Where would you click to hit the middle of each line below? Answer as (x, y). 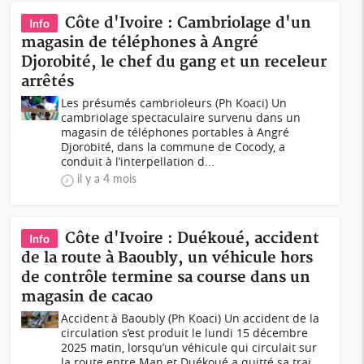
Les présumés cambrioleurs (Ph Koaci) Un (174, 103)
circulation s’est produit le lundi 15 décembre (185, 333)
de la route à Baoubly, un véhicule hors (167, 258)
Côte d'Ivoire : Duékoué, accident (193, 238)
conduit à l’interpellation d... (138, 161)
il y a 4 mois (107, 178)
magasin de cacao (87, 297)
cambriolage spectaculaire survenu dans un (181, 117)
